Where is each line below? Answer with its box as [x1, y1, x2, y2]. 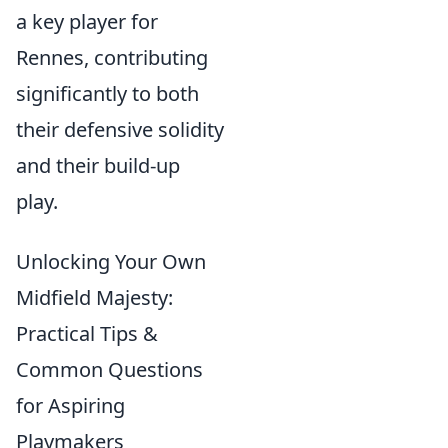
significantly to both [16, 80, 199, 107]
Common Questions [16, 356, 203, 383]
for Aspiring [16, 392, 125, 419]
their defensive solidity [16, 116, 224, 143]
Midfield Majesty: [16, 284, 173, 311]
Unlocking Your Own [16, 248, 206, 275]
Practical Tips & [16, 320, 158, 347]
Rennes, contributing [16, 44, 208, 71]
